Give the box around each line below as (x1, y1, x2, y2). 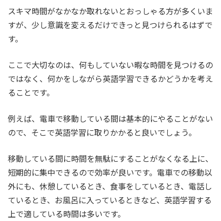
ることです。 (8, 86, 54, 99)
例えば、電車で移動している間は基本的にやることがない (8, 112, 213, 125)
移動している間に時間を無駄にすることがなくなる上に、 (8, 152, 213, 165)
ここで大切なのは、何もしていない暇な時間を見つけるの (8, 59, 213, 71)
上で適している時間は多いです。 (8, 208, 125, 220)
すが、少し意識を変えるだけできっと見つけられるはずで (8, 19, 213, 31)
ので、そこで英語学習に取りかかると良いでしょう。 (8, 126, 196, 139)
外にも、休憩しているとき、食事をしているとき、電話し (8, 180, 212, 192)
